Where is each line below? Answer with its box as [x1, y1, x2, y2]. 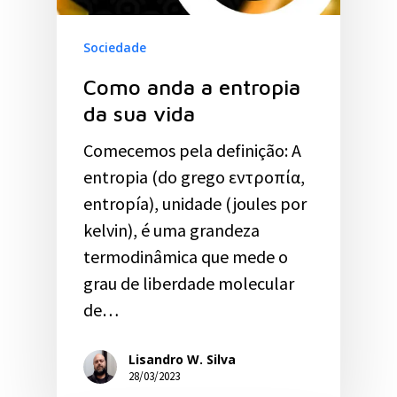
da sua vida [83, 101, 195, 127]
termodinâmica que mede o [83, 245, 288, 269]
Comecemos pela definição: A [83, 139, 301, 162]
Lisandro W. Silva [128, 350, 236, 368]
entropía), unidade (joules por [83, 192, 307, 215]
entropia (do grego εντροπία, [83, 166, 305, 189]
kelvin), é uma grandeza [83, 219, 260, 242]
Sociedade [83, 39, 146, 57]
